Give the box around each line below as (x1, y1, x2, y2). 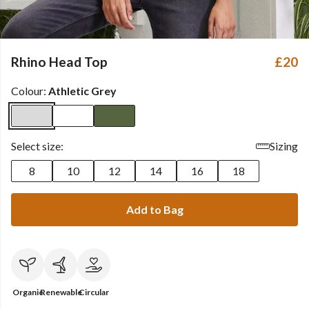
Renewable (39, 287, 82, 297)
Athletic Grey (48, 84, 117, 97)
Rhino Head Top (11, 54, 108, 70)
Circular (79, 287, 109, 297)
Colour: (11, 84, 48, 97)
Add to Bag (126, 203, 183, 216)
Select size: (11, 139, 63, 152)
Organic (12, 287, 43, 297)
